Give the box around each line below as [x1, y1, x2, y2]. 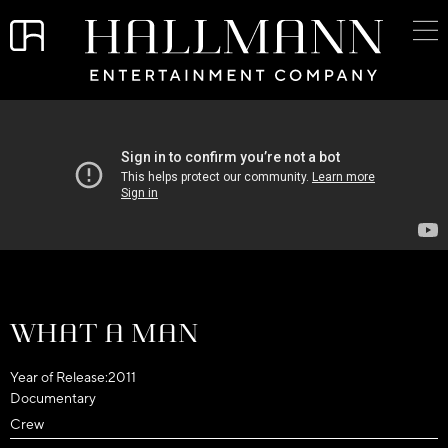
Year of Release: [10, 369, 108, 385]
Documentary [10, 390, 96, 406]
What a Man [10, 319, 198, 348]
